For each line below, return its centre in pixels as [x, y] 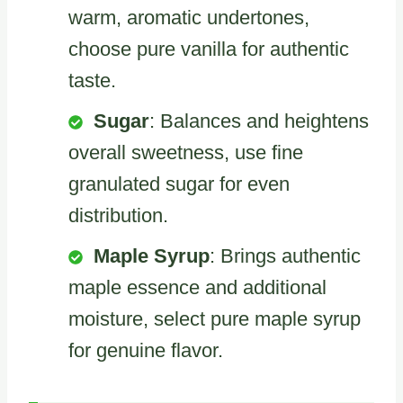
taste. [92, 80]
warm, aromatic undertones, [189, 17]
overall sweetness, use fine [186, 152]
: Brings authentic [285, 255]
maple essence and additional [197, 287]
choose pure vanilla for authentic [209, 49]
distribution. [118, 215]
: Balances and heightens [259, 121]
